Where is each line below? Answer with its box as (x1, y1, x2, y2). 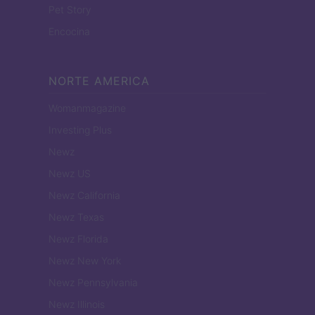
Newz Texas (49, 211, 104, 224)
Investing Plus (49, 124, 112, 136)
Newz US (49, 167, 91, 180)
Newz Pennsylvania (49, 276, 138, 289)
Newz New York (49, 255, 121, 267)
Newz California (49, 189, 120, 202)
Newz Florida (49, 233, 108, 245)
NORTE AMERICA (49, 74, 150, 89)
